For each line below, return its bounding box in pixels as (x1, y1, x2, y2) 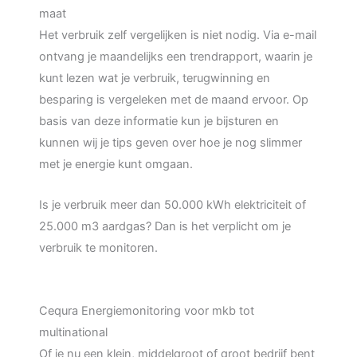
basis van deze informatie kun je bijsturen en (39, 114, 280, 129)
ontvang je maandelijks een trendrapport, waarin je (39, 49, 313, 65)
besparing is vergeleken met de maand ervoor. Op (39, 92, 309, 108)
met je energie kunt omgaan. (39, 157, 194, 172)
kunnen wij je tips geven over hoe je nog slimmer (39, 135, 303, 151)
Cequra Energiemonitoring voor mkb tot (39, 304, 255, 319)
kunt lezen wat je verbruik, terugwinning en (39, 71, 271, 86)
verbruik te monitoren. (39, 240, 162, 255)
